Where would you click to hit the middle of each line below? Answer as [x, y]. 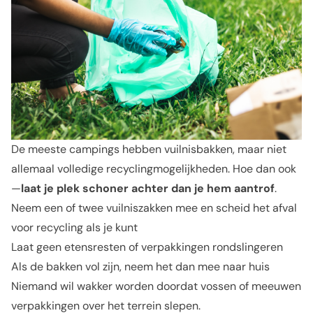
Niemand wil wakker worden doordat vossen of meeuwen [156, 286]
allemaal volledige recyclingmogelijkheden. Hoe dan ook [154, 169]
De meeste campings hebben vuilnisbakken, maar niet [149, 149]
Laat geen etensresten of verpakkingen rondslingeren [147, 247]
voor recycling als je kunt [74, 227]
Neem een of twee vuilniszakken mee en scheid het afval [154, 208]
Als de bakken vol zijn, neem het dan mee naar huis [140, 267]
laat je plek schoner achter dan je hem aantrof [148, 188]
